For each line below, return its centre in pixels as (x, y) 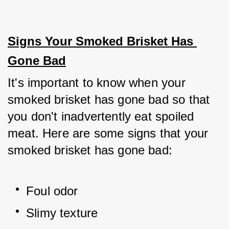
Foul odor (52, 191)
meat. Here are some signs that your (108, 133)
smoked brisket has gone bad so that (109, 99)
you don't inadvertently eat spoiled (101, 116)
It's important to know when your (97, 83)
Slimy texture (62, 213)
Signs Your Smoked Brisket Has (100, 41)
